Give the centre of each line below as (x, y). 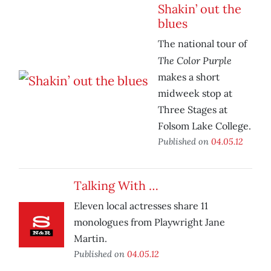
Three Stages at (193, 110)
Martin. (90, 239)
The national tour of (202, 44)
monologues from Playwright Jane (149, 222)
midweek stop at (195, 93)
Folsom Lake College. (204, 126)
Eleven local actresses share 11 (141, 206)
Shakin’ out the (200, 9)
